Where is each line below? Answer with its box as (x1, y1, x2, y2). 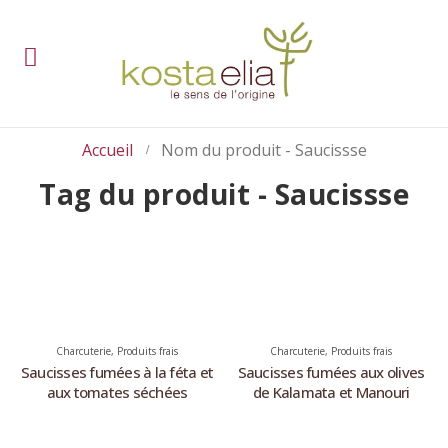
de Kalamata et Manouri (252, 381, 410, 402)
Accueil (81, 138, 133, 161)
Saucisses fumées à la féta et (20, 361, 214, 382)
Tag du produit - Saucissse (39, 174, 409, 213)
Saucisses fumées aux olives (237, 361, 425, 382)
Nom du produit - (160, 138, 295, 161)
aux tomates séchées (46, 381, 188, 402)
